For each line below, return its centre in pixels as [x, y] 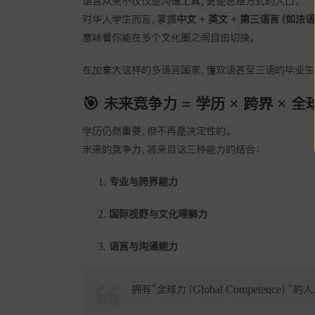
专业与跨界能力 [143, 181]
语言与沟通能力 [143, 246]
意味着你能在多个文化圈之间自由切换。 [169, 37]
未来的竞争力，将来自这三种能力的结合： [172, 149]
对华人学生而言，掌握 [129, 19]
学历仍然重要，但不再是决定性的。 [157, 130]
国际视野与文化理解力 [158, 213]
